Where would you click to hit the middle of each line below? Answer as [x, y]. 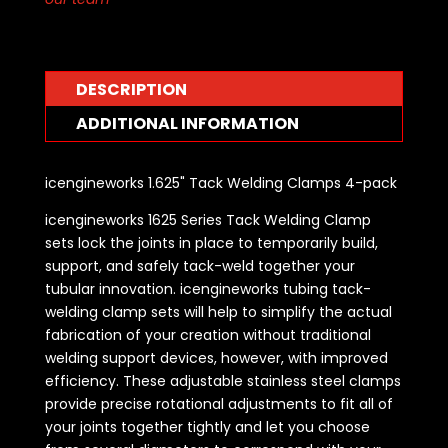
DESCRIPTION [131, 89]
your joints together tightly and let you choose [207, 426]
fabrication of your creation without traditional [207, 334]
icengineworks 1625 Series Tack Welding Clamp [207, 219]
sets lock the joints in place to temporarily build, [211, 242]
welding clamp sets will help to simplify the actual [218, 311]
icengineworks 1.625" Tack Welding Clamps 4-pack [220, 182]
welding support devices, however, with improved [216, 357]
